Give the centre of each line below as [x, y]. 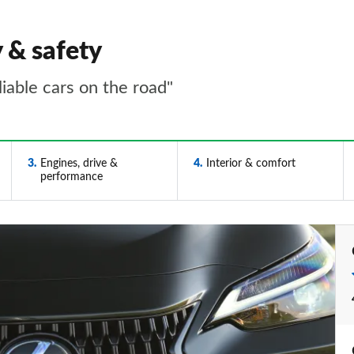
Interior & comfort [250, 164]
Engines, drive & [79, 164]
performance [71, 177]
